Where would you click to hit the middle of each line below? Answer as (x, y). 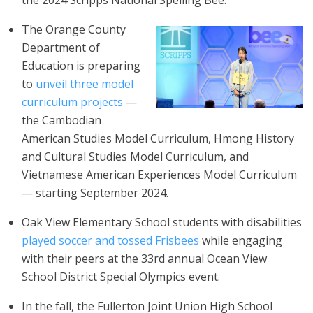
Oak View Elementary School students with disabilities (162, 222)
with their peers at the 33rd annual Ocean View (144, 259)
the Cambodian (61, 120)
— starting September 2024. (95, 193)
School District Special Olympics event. (121, 277)
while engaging (241, 240)
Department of (61, 48)
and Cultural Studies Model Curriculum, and (135, 156)
